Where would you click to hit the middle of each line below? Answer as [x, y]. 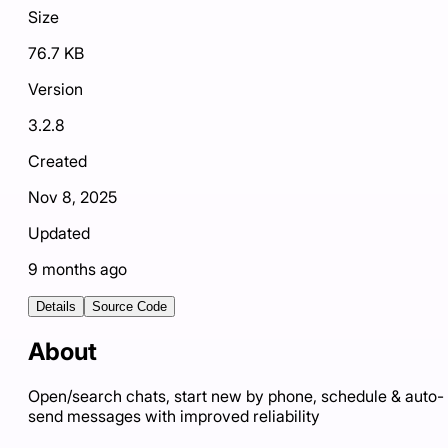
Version [55, 89]
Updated [59, 233]
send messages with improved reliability [174, 415]
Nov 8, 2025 [72, 197]
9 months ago [77, 269]
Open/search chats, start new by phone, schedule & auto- [236, 395]
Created [57, 161]
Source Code [129, 307]
